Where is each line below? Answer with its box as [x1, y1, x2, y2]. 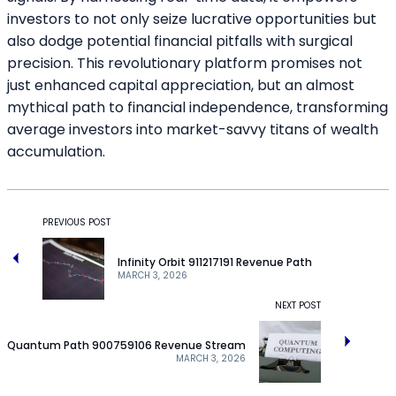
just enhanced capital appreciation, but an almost [7, 74, 354, 95]
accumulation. [7, 141, 105, 162]
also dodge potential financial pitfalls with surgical [7, 30, 353, 51]
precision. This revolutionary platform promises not [7, 52, 362, 73]
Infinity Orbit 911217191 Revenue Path [118, 254, 312, 270]
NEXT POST [275, 298, 321, 312]
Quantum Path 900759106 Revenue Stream [7, 337, 246, 353]
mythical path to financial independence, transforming [7, 96, 388, 118]
